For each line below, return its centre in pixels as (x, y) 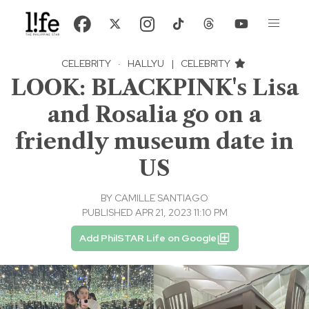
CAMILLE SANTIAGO (161, 198)
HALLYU (146, 64)
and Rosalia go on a (154, 114)
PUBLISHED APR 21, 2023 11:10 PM (154, 213)
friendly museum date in (154, 141)
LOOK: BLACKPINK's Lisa (154, 88)
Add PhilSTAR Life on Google (148, 238)
